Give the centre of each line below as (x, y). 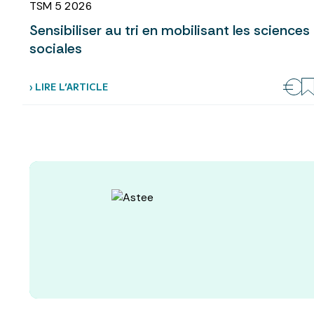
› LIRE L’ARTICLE (69, 87)
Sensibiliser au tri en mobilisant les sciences (170, 30)
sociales (56, 49)
